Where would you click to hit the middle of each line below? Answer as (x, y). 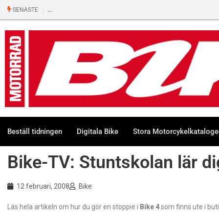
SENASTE (25, 10)
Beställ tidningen (35, 131)
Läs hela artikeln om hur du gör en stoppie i (74, 207)
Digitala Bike (98, 131)
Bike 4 (150, 207)
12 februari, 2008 (43, 186)
